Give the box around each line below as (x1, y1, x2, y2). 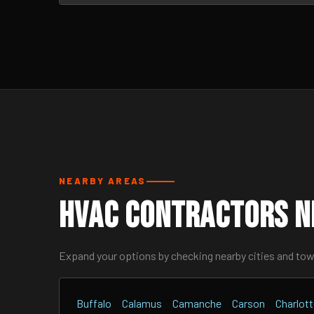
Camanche (172, 296, 221, 310)
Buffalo (76, 296, 111, 310)
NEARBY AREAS (59, 175, 146, 186)
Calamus (122, 296, 162, 310)
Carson (232, 296, 265, 310)
